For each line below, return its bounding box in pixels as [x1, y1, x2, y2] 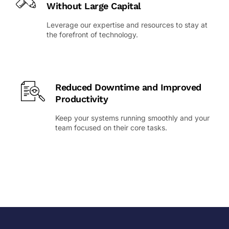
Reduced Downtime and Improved [55, 82, 201, 93]
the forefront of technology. [47, 30, 138, 39]
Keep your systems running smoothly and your [55, 113, 210, 123]
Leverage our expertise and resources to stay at [47, 20, 208, 30]
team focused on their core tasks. [55, 123, 167, 132]
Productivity [55, 94, 108, 105]
